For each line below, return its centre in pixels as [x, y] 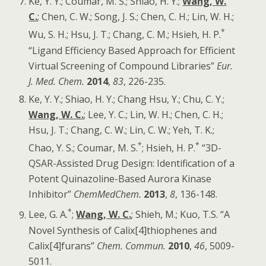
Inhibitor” [51, 194]
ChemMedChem [107, 194]
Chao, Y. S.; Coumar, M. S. [83, 148]
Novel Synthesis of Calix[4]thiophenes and [123, 230]
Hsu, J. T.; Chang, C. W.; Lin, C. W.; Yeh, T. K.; [122, 130]
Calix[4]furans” [63, 246]
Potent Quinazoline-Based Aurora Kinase [120, 179]
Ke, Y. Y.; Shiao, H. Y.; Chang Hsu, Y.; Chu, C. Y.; [127, 99]
